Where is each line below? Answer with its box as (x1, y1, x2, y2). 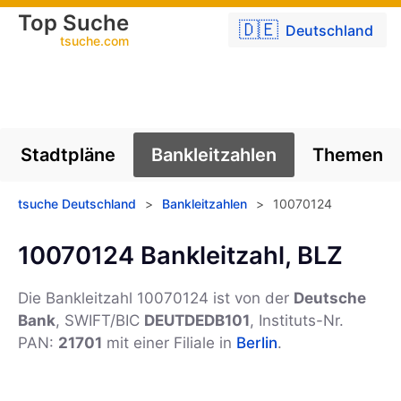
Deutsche (294, 289, 366, 308)
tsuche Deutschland (18, 196, 136, 211)
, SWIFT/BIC (55, 311, 144, 330)
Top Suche (18, 10, 129, 36)
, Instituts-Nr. (250, 311, 344, 330)
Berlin (236, 334, 277, 353)
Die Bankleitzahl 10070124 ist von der (18, 289, 294, 308)
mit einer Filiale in (102, 334, 236, 353)
